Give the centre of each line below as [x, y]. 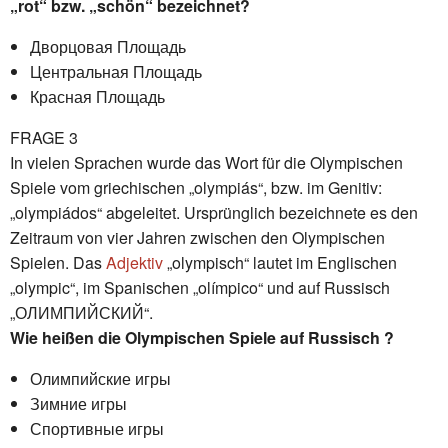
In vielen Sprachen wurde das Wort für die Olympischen [206, 162]
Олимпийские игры [100, 378]
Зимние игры [78, 403]
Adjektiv [134, 262]
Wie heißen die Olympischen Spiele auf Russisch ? [202, 337]
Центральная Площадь [116, 71]
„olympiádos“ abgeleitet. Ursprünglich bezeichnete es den [214, 212]
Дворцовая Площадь [108, 46]
